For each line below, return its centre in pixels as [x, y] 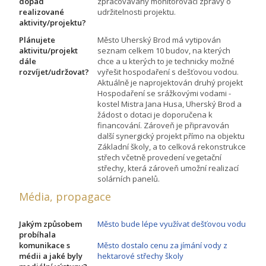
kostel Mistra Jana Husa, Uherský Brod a [170, 104]
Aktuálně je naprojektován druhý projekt [170, 83]
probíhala [37, 235]
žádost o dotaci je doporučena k [155, 115]
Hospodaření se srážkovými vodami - [164, 94]
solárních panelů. [129, 179]
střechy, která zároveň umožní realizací [168, 168]
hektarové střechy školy [140, 256]
